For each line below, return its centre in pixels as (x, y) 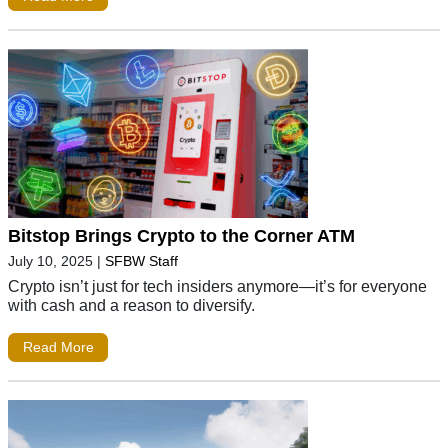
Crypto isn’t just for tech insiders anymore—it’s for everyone (217, 285)
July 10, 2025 (50, 260)
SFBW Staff (141, 260)
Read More (58, 347)
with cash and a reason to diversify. (131, 304)
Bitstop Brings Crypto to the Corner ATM (181, 235)
